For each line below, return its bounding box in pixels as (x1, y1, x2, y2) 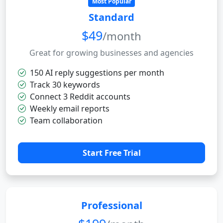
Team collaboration (30, 114, 103, 126)
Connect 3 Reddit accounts (30, 91, 130, 102)
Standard (89, 10, 134, 24)
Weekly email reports (30, 103, 110, 114)
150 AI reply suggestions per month (30, 67, 164, 78)
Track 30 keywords (30, 79, 100, 90)
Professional (81, 198, 142, 212)
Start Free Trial (82, 147, 141, 158)
